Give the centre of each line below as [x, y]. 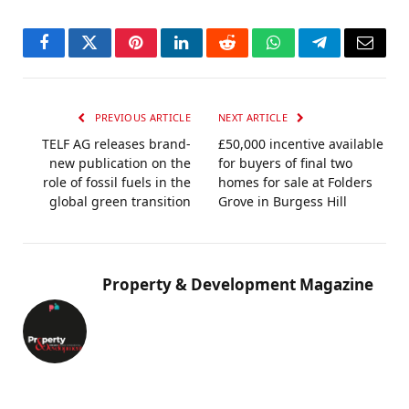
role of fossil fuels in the [117, 183]
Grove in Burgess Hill [283, 202]
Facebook [74, 56]
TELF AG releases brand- [116, 144]
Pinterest [163, 56]
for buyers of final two [285, 163]
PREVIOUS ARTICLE [141, 118]
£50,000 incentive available [301, 144]
